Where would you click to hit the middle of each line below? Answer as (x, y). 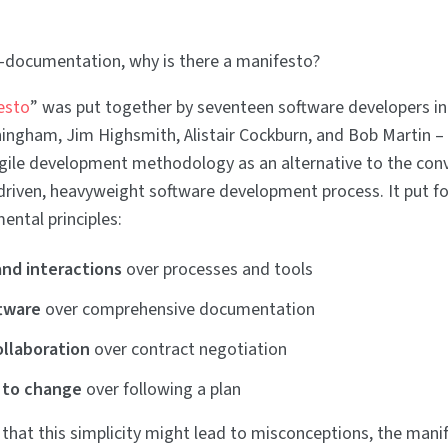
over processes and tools (217, 269)
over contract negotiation (188, 349)
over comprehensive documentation (178, 309)
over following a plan (161, 389)
